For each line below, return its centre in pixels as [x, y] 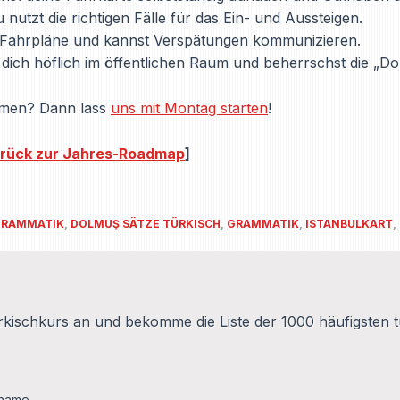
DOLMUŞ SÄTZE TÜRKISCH [146, 224]
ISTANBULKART [349, 224]
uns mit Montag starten [189, 108]
